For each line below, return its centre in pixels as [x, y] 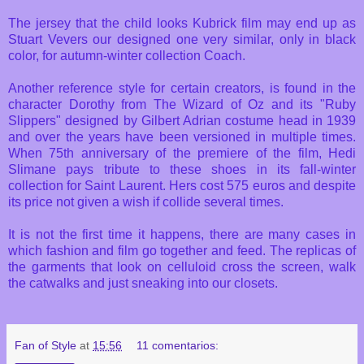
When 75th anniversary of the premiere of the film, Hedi [182, 154]
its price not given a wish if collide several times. [147, 202]
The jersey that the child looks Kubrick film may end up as [182, 24]
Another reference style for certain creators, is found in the [182, 89]
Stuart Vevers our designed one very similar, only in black [182, 40]
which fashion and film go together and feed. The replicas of [182, 251]
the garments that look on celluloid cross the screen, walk [182, 267]
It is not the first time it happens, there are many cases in [182, 235]
